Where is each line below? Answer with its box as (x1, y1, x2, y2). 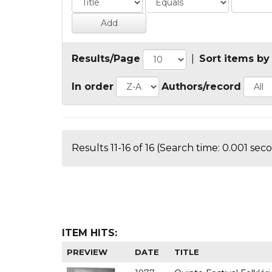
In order (72, 80, 114, 92)
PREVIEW (67, 246, 108, 257)
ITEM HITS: (62, 226, 117, 239)
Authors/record (161, 80, 241, 92)
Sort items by (199, 53, 270, 65)
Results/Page (72, 53, 140, 65)
